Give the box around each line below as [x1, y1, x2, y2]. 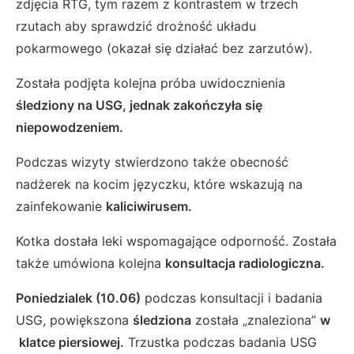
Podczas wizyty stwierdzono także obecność [16, 154, 288, 171]
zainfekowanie [16, 198, 106, 215]
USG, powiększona [16, 312, 133, 329]
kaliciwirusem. [106, 198, 195, 215]
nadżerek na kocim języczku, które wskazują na [16, 176, 303, 193]
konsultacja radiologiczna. [165, 255, 328, 272]
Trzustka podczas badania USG [124, 334, 317, 351]
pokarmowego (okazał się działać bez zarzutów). [16, 40, 316, 57]
